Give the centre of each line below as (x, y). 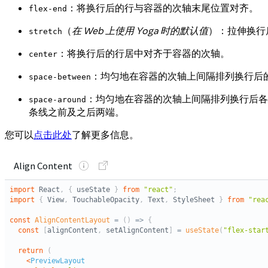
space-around (57, 99)
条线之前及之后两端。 (77, 112)
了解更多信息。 (105, 134)
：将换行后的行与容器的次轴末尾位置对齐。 (163, 7)
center (43, 54)
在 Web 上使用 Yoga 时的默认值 (140, 30)
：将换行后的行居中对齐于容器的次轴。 (144, 53)
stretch (45, 31)
